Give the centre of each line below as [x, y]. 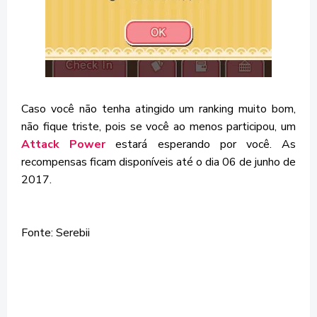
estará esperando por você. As [201, 144]
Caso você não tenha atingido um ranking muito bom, [158, 109]
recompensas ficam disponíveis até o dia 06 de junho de [158, 162]
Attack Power [64, 144]
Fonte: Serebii [56, 232]
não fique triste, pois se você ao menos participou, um [158, 126]
